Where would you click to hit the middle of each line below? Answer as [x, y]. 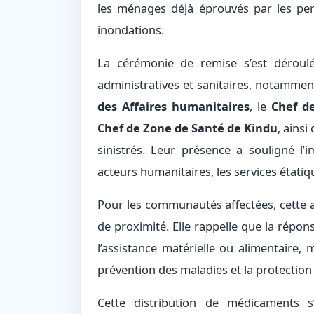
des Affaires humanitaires [174, 106]
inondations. [131, 29]
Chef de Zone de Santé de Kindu [187, 128]
